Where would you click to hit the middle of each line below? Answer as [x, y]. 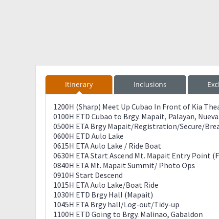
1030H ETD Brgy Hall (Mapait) [103, 195]
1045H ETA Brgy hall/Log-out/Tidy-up [116, 204]
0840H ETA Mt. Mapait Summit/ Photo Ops [124, 165]
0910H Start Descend [88, 175]
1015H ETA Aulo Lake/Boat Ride [106, 185]
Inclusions [150, 84]
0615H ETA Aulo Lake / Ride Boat [107, 146]
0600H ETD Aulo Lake [88, 136]
